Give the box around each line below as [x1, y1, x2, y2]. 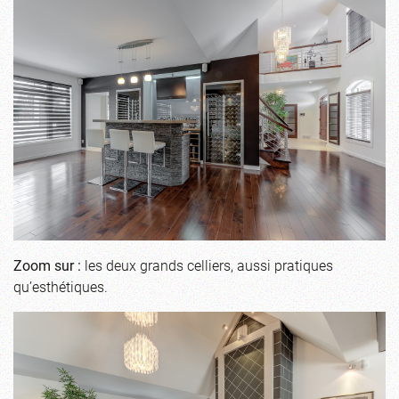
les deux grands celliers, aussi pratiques [81, 255, 333, 274]
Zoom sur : [13, 255, 81, 274]
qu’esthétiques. [13, 276, 108, 296]
